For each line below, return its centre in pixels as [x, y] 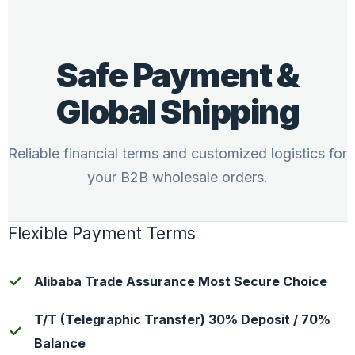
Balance [60, 343]
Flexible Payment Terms [102, 233]
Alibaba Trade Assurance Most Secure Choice [181, 281]
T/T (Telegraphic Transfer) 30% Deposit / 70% [182, 319]
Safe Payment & [177, 75]
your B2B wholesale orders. [177, 177]
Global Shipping [177, 111]
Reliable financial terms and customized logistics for [177, 153]
